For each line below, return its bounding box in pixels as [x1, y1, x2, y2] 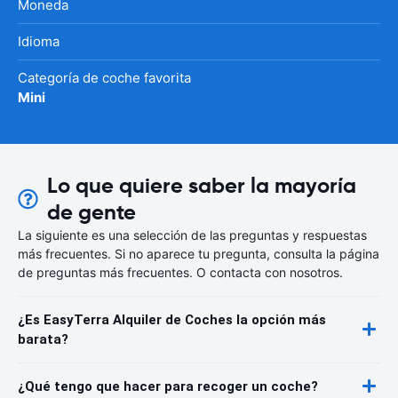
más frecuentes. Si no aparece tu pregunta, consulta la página [18, 245, 379, 261]
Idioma [18, 32, 60, 50]
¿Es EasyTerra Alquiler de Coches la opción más [18, 311, 326, 328]
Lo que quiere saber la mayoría [47, 171, 357, 199]
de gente [47, 198, 137, 226]
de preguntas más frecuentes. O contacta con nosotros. [18, 264, 343, 280]
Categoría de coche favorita [18, 68, 191, 86]
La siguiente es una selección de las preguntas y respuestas [18, 227, 367, 243]
